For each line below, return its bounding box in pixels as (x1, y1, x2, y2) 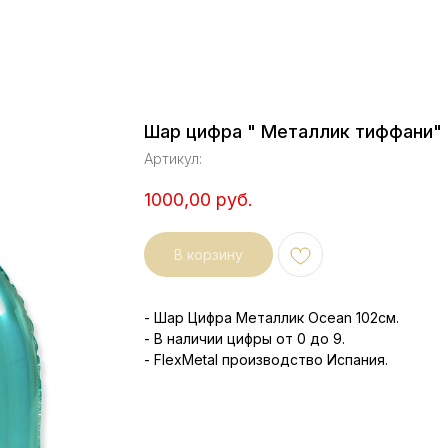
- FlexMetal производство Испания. (144, 351, 388, 369)
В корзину (174, 246, 243, 264)
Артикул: (144, 150, 202, 167)
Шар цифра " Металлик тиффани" (144, 121, 442, 142)
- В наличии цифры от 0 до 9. (144, 330, 345, 348)
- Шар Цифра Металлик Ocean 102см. (144, 309, 399, 327)
